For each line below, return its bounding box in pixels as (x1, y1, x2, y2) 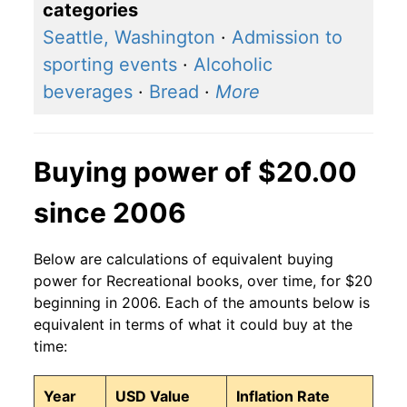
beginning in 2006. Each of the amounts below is (34, 293, 370, 313)
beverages (43, 81, 133, 104)
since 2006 (34, 196, 186, 230)
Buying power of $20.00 (34, 155, 357, 189)
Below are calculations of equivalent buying (34, 250, 333, 269)
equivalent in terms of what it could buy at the (34, 315, 352, 334)
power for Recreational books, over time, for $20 (34, 272, 372, 291)
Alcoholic (194, 54, 273, 76)
